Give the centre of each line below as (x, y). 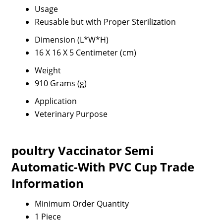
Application (55, 101)
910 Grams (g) (60, 83)
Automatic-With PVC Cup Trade (103, 167)
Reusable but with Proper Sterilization (105, 22)
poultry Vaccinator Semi (82, 150)
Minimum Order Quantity (82, 204)
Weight (48, 70)
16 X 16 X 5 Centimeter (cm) (85, 53)
